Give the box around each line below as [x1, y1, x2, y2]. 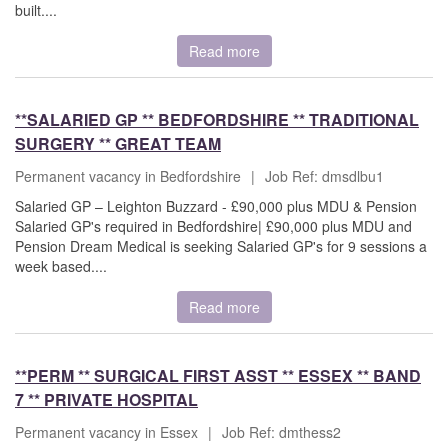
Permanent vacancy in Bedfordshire [15, 166, 241, 187]
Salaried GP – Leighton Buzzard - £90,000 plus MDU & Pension [15, 196, 417, 217]
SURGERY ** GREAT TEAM [15, 132, 221, 156]
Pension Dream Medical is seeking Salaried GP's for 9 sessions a [15, 236, 427, 257]
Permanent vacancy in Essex [15, 422, 198, 443]
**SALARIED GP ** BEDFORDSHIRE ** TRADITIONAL [15, 108, 419, 132]
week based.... [15, 256, 107, 277]
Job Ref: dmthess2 [222, 422, 341, 443]
